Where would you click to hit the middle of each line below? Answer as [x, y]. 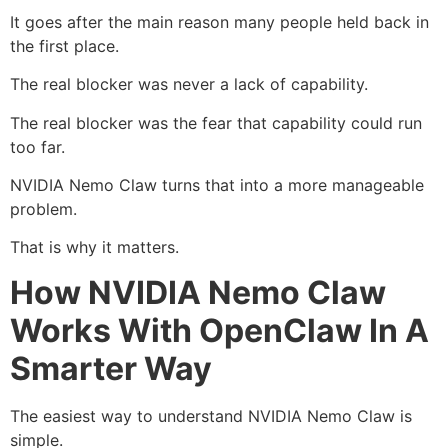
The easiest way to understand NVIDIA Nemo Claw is [211, 415]
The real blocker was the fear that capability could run [216, 122]
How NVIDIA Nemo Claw [198, 292]
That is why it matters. [94, 247]
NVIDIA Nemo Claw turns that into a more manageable [217, 184]
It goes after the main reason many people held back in [219, 21]
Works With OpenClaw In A [219, 330]
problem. [43, 208]
